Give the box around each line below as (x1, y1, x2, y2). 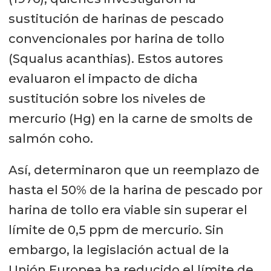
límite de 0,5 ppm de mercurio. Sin (8, 223, 224, 238)
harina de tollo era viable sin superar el (8, 203, 247, 218)
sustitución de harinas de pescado (8, 11, 224, 26)
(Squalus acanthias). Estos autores (8, 51, 223, 66)
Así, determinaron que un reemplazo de (8, 163, 260, 178)
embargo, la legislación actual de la (8, 243, 229, 258)
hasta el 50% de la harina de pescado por (8, 183, 263, 198)
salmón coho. (8, 131, 93, 146)
